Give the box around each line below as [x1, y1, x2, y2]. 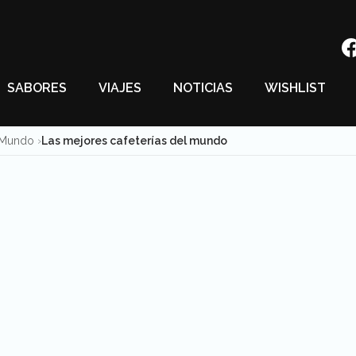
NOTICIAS [173, 80, 233, 95]
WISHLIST [265, 80, 326, 95]
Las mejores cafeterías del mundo [41, 134, 227, 147]
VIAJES [99, 80, 141, 95]
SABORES [7, 80, 67, 95]
